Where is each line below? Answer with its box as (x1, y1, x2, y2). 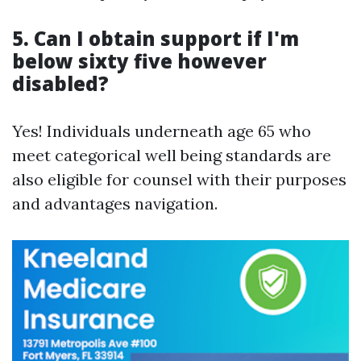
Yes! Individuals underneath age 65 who (12, 121, 311, 141)
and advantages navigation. (12, 193, 218, 214)
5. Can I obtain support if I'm (12, 25, 299, 52)
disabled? (12, 70, 109, 97)
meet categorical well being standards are (12, 145, 331, 165)
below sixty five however (12, 48, 267, 74)
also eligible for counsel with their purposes (12, 169, 346, 189)
